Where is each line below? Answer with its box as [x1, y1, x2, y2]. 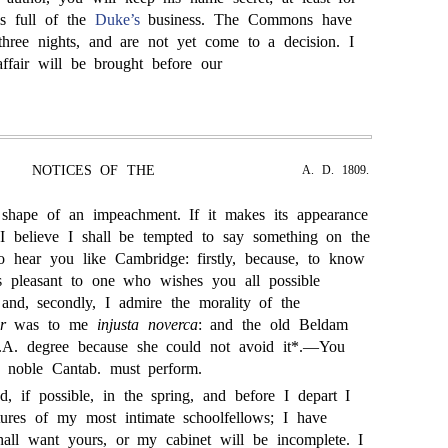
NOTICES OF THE [31, 163, 156, 178]
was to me [5, 316, 97, 333]
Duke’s [94, 11, 140, 28]
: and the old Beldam [197, 316, 348, 333]
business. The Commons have [139, 11, 352, 28]
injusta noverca [96, 316, 198, 333]
